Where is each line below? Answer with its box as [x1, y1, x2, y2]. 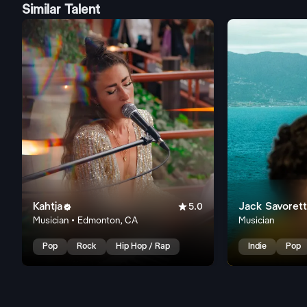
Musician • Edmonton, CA [33, 217, 138, 225]
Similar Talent [22, 4, 101, 16]
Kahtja [33, 201, 62, 212]
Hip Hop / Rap [116, 242, 171, 251]
